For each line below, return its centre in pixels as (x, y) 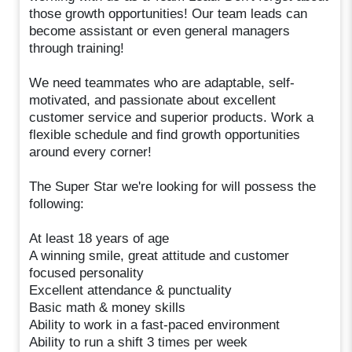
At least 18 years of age (99, 238)
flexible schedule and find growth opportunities (165, 134)
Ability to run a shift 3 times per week (139, 342)
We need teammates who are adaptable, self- (162, 82)
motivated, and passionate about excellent (153, 100)
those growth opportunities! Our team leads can (169, 13)
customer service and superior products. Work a (172, 117)
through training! (77, 48)
